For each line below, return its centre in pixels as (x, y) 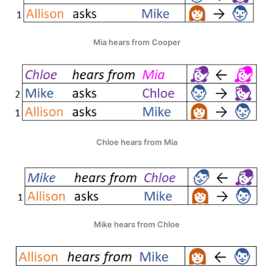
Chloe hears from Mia (136, 142)
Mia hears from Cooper (136, 42)
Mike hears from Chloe (136, 224)
